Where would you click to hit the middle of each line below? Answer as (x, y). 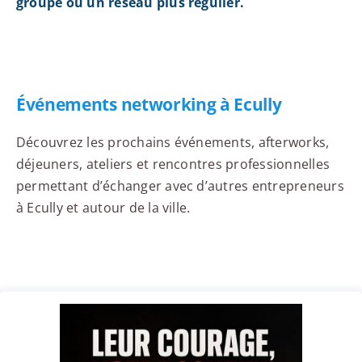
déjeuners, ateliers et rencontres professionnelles (173, 164)
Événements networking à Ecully (149, 105)
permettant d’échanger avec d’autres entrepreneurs (180, 186)
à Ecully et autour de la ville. (103, 208)
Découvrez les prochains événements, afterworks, (173, 143)
